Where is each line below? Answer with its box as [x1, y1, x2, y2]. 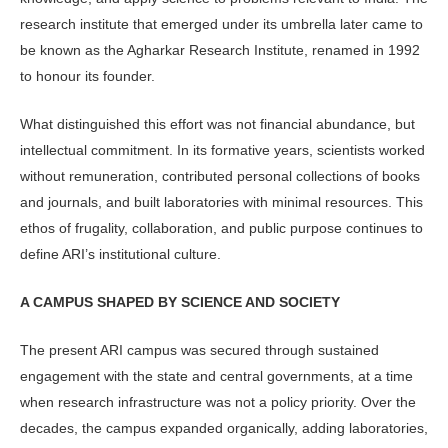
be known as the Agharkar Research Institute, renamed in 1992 [20, 41, 420, 58]
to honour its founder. [20, 67, 155, 84]
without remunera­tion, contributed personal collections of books [20, 167, 420, 184]
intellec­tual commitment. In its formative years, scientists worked [20, 141, 425, 158]
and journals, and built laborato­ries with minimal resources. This [20, 193, 423, 210]
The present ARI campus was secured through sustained [20, 342, 379, 359]
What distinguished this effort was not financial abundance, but [20, 115, 415, 132]
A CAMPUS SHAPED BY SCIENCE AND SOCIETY [20, 294, 340, 311]
